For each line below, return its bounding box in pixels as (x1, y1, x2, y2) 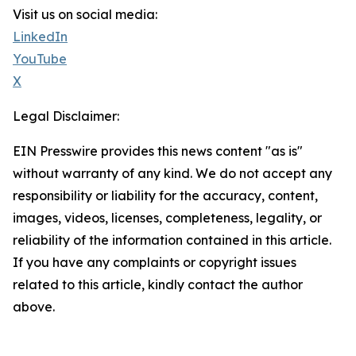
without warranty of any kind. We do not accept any (13, 165, 332, 182)
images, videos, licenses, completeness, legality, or (13, 210, 322, 226)
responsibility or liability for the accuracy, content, (13, 188, 318, 204)
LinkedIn (13, 29, 68, 45)
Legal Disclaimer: (13, 108, 119, 125)
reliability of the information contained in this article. (13, 232, 331, 249)
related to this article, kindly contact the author (13, 277, 303, 293)
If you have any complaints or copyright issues (13, 254, 296, 271)
